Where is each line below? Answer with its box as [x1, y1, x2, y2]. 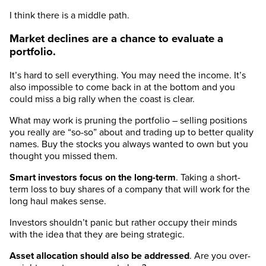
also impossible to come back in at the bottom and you [9, 81, 235, 94]
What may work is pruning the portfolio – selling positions [9, 115, 247, 127]
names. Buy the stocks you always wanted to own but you [9, 138, 248, 151]
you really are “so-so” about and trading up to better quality [9, 126, 254, 139]
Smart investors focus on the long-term [9, 172, 176, 184]
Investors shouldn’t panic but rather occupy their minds [9, 217, 237, 229]
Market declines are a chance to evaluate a [9, 32, 223, 46]
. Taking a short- [176, 172, 240, 184]
